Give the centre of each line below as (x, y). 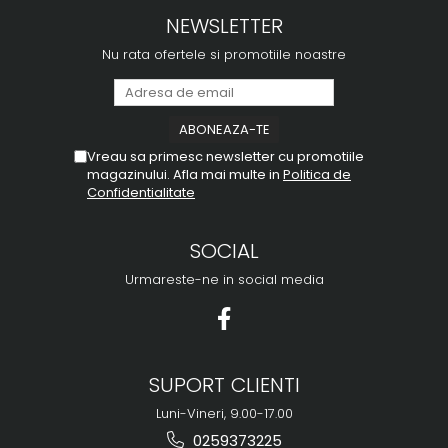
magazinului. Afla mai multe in (185, 175)
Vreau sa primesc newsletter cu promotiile (225, 157)
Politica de (317, 175)
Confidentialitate (141, 193)
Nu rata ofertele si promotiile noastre (224, 55)
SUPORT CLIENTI (224, 385)
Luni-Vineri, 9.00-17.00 (224, 414)
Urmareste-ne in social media (224, 280)
